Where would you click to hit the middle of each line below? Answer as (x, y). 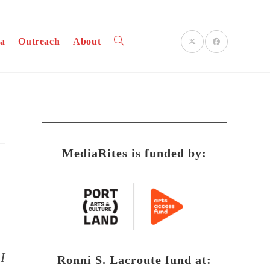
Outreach (39, 41)
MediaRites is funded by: (134, 153)
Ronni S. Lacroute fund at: (134, 260)
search (125, 165)
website (127, 103)
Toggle (126, 41)
